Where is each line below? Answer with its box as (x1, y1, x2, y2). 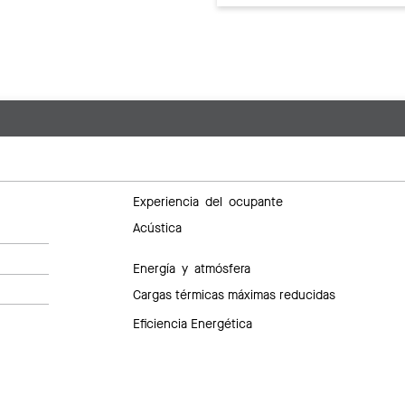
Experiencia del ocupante (132, 193, 283, 207)
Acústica (132, 219, 182, 237)
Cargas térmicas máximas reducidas (132, 287, 335, 305)
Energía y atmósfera (132, 261, 250, 275)
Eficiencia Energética (132, 315, 252, 333)
